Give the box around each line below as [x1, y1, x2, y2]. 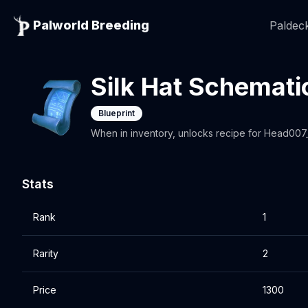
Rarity [33, 247, 58, 259]
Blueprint [98, 108, 135, 118]
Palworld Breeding [33, 18, 149, 32]
